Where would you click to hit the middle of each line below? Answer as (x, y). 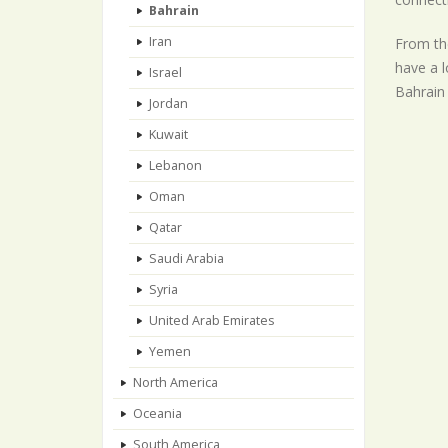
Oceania (157, 413)
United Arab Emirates (212, 320)
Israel (165, 72)
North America (175, 382)
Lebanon (175, 165)
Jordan (168, 103)
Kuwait (168, 134)
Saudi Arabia (186, 258)
